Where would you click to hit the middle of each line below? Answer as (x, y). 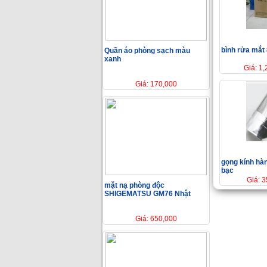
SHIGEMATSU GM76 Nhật (148, 193)
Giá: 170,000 (156, 84)
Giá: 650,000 (156, 218)
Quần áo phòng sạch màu (147, 50)
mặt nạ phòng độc (134, 185)
